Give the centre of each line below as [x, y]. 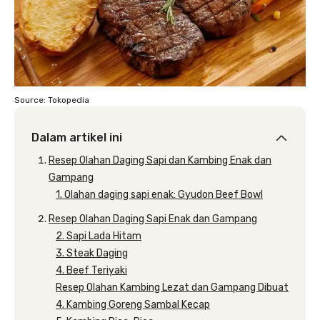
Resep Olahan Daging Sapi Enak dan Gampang [153, 219]
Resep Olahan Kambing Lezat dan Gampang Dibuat [172, 287]
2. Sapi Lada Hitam [99, 236]
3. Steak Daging [92, 253]
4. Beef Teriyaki [91, 270]
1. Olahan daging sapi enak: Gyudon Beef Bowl [159, 194]
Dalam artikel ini [77, 137]
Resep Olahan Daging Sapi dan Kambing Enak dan [160, 160]
